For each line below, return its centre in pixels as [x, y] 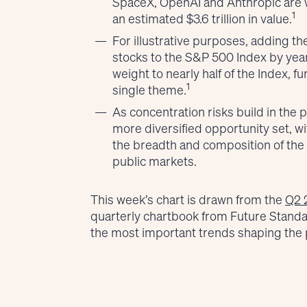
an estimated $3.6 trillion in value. [202, 18]
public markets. [155, 161]
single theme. [149, 89]
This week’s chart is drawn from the [188, 199]
